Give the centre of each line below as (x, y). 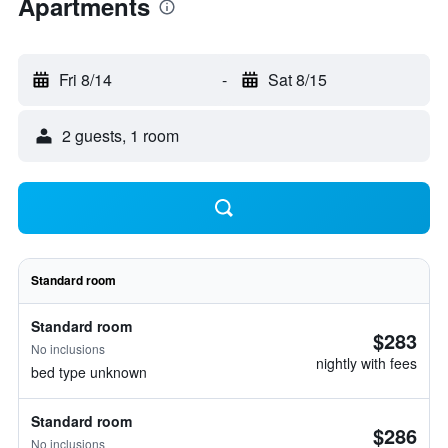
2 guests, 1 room (120, 135)
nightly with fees (366, 363)
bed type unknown (89, 372)
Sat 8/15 (297, 79)
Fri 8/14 (85, 79)
